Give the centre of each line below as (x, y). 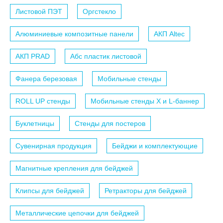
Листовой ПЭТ (39, 11)
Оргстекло (99, 11)
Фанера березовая (46, 78)
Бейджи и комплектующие (155, 146)
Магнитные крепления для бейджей (74, 168)
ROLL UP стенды (43, 101)
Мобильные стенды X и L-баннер (145, 101)
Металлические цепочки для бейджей (77, 213)
